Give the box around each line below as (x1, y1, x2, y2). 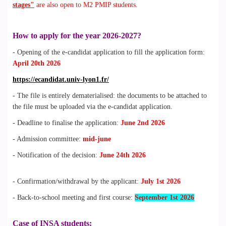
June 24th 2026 (99, 151, 146, 159)
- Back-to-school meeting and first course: (13, 194, 135, 201)
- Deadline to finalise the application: (13, 119, 121, 127)
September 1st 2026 (135, 194, 194, 201)
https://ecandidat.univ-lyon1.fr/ (13, 76, 109, 83)
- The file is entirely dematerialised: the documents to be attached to (13, 92, 207, 99)
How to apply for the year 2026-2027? (13, 31, 141, 40)
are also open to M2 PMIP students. (34, 1, 138, 9)
